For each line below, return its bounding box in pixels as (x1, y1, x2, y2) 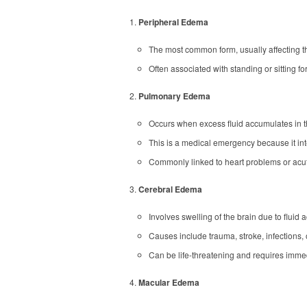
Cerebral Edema (138, 183, 202, 195)
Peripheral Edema (138, 16, 208, 28)
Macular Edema (138, 276, 199, 288)
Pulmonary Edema (138, 90, 210, 102)
